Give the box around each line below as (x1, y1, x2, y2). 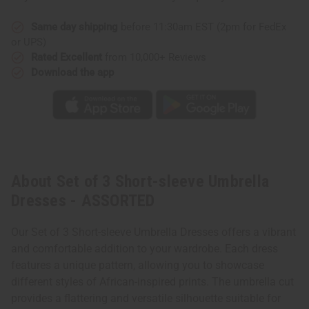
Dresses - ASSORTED (11, 191, 155, 211)
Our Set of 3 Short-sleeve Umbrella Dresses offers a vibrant (11, 226, 296, 239)
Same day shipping (31, 20, 118, 33)
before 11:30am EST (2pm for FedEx (118, 20, 286, 33)
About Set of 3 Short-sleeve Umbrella (11, 172, 269, 192)
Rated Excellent (31, 50, 102, 63)
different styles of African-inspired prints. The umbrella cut (11, 275, 294, 289)
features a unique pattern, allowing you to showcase (11, 259, 264, 272)
